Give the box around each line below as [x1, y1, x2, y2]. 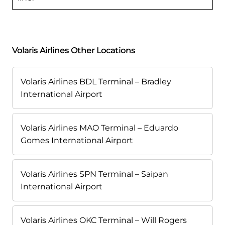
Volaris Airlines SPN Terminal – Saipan [21, 169, 168, 179]
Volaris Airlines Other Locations [12, 46, 135, 56]
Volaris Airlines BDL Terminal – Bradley [21, 77, 171, 87]
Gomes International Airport [21, 136, 133, 146]
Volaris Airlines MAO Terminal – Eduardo [21, 123, 178, 133]
